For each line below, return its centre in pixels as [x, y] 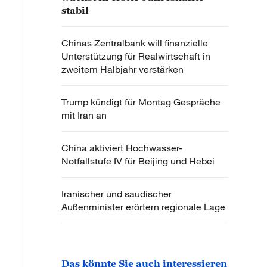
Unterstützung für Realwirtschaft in [136, 56]
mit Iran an [84, 115]
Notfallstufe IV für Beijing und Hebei [138, 161]
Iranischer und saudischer [117, 194]
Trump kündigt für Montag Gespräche [141, 102]
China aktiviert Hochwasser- [122, 148]
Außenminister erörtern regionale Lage [143, 207]
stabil [75, 10]
